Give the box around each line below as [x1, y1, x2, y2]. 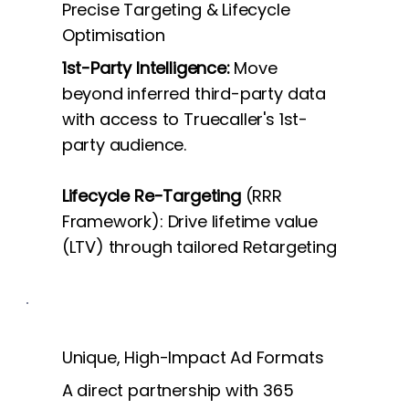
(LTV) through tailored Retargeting [61, 235, 337, 258]
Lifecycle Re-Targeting [61, 184, 246, 207]
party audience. [61, 132, 187, 156]
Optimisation [61, 23, 165, 47]
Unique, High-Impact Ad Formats [61, 345, 324, 369]
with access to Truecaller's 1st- [61, 107, 308, 131]
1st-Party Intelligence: [61, 56, 235, 79]
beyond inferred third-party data [61, 81, 326, 105]
